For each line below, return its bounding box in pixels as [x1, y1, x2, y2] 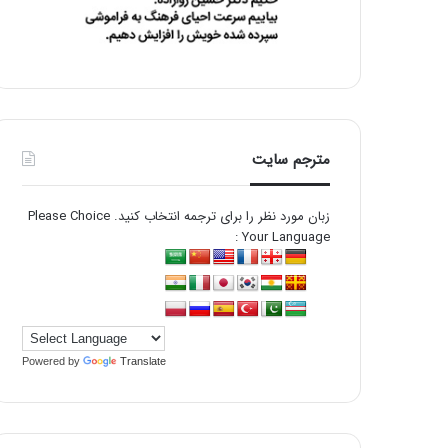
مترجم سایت [252, 148, 330, 172]
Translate [120, 355, 167, 367]
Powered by [22, 355, 84, 367]
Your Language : [242, 227, 330, 248]
